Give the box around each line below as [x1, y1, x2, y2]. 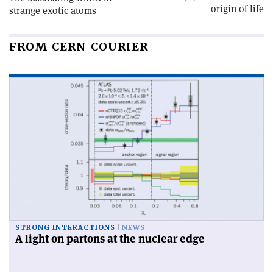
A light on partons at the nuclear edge [15, 231, 205, 246]
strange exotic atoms [9, 4, 96, 17]
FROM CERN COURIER [9, 39, 148, 54]
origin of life [211, 2, 264, 15]
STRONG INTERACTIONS [15, 222, 115, 232]
